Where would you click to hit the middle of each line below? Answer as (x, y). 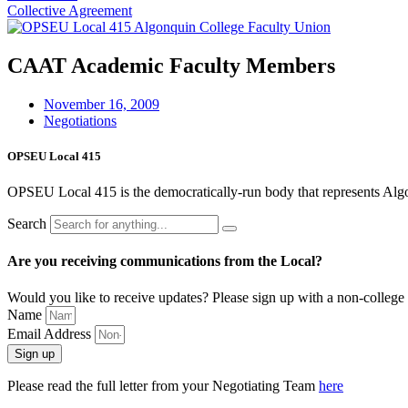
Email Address (51, 333)
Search (27, 224)
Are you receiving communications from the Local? (165, 261)
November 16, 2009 (102, 104)
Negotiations (80, 120)
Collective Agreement (70, 10)
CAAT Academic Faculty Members (171, 65)
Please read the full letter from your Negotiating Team (163, 385)
